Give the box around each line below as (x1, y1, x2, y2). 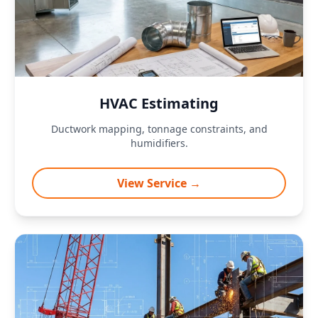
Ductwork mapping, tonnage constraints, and (50, 122, 268, 136)
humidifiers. (130, 136, 188, 150)
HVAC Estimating (99, 94, 219, 113)
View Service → (117, 175, 201, 191)
